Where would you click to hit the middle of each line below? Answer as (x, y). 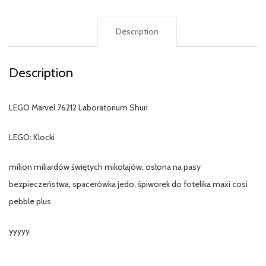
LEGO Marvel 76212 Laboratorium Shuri (78, 107)
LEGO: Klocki (32, 137)
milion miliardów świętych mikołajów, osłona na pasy (105, 167)
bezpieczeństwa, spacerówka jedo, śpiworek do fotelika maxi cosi (128, 184)
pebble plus (30, 201)
